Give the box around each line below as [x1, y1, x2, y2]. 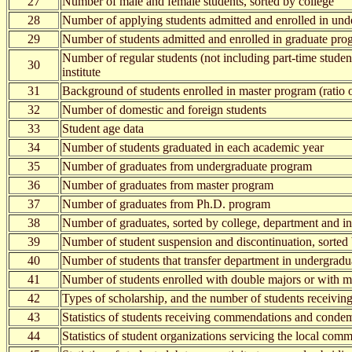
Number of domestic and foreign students [62, 102, 266, 116]
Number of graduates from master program [62, 178, 273, 192]
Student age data [62, 121, 144, 135]
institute [62, 64, 101, 79]
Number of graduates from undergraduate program [62, 159, 312, 173]
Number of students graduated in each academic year [62, 140, 324, 154]
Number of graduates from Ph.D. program [62, 196, 270, 211]
